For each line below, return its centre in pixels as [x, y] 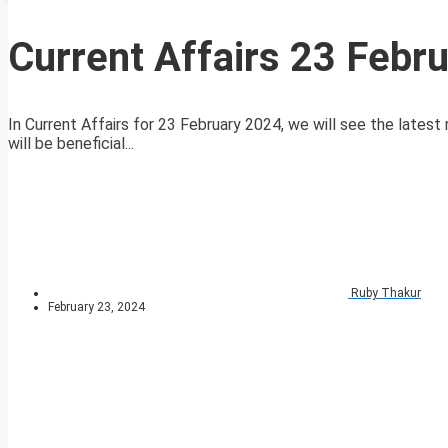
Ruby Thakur [386, 293]
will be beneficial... [71, 144]
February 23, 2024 [96, 307]
